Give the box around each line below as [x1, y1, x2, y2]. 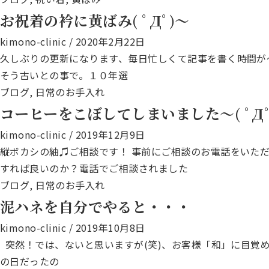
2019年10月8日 [75, 220, 145, 235]
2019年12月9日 [75, 127, 145, 142]
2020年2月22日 [75, 34, 145, 49]
